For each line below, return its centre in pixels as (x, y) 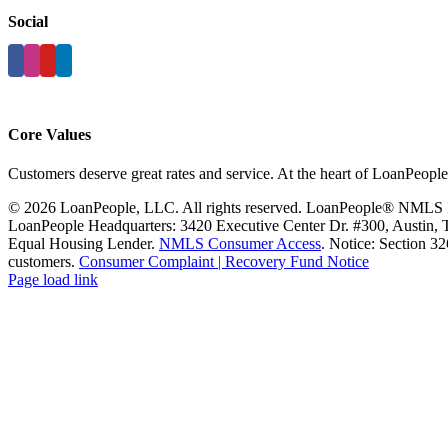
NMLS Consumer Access (240, 244)
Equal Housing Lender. (83, 244)
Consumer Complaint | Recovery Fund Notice (224, 262)
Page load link (53, 280)
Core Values (49, 135)
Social (28, 21)
